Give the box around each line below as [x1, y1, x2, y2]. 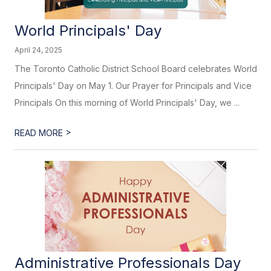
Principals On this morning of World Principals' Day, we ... [15, 97, 240, 108]
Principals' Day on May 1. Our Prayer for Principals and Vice [15, 80, 252, 91]
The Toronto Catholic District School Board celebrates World [15, 64, 258, 74]
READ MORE [15, 128, 66, 138]
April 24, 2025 [15, 45, 63, 54]
